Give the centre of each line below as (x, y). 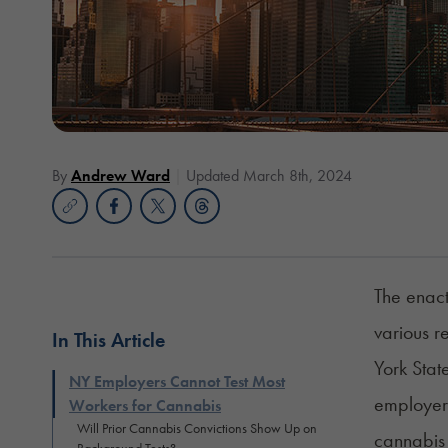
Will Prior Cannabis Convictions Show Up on (197, 427)
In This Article (108, 339)
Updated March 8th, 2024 (269, 175)
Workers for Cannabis (145, 405)
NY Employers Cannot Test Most (177, 381)
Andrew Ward (120, 175)
